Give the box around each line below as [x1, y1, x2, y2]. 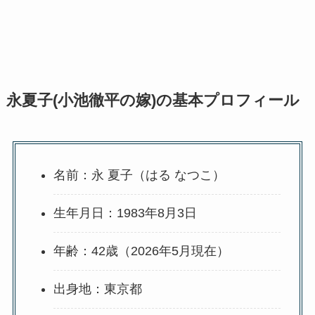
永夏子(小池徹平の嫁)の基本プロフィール [6, 92, 300, 110]
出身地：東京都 [53, 282, 142, 297]
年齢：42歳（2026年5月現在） [53, 244, 229, 259]
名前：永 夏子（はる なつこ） [53, 168, 225, 183]
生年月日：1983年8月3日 [53, 206, 197, 221]
